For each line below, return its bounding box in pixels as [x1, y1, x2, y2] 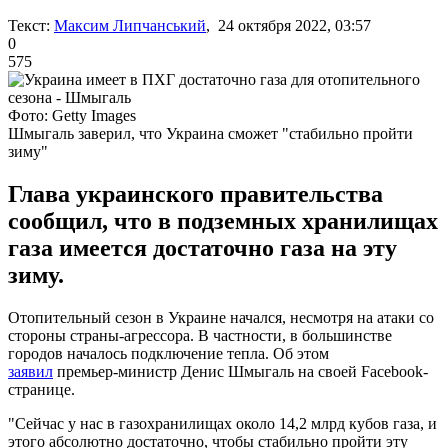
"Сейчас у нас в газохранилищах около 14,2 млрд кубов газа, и [8, 414, 437, 432]
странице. [8, 380, 75, 398]
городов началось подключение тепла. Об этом [8, 344, 329, 362]
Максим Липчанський [54, 16, 206, 34]
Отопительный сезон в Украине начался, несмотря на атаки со [8, 308, 434, 326]
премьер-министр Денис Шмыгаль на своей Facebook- [53, 362, 428, 380]
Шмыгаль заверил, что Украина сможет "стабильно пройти [8, 124, 413, 142]
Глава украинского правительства [8, 180, 383, 207]
